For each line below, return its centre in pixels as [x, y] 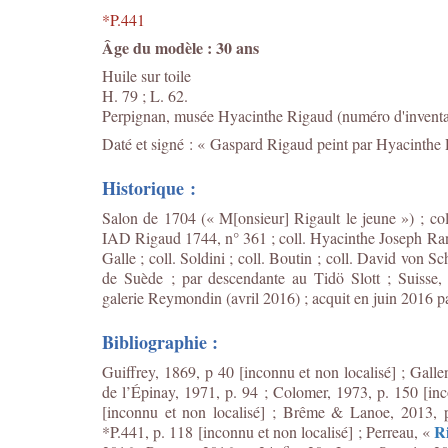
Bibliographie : [160, 342]
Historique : [149, 188]
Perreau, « [400, 431]
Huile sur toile [146, 75]
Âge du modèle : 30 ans [180, 47]
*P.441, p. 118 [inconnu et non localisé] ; [234, 431]
